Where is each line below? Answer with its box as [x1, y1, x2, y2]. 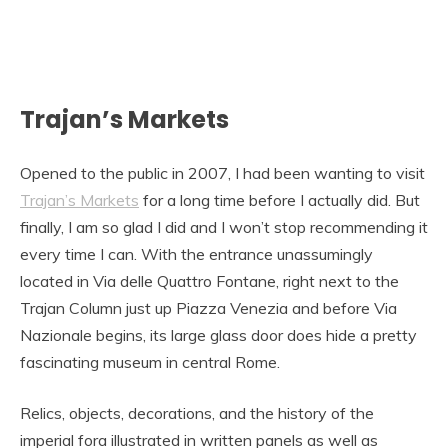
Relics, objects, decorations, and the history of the [20, 403, 374, 424]
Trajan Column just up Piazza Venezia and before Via [20, 298, 397, 319]
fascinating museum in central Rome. [20, 352, 280, 373]
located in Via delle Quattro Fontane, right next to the [20, 271, 399, 292]
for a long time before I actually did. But [139, 190, 420, 211]
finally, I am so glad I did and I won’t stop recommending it [20, 217, 428, 238]
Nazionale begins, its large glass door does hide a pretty [20, 325, 417, 346]
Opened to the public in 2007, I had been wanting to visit [20, 163, 425, 184]
